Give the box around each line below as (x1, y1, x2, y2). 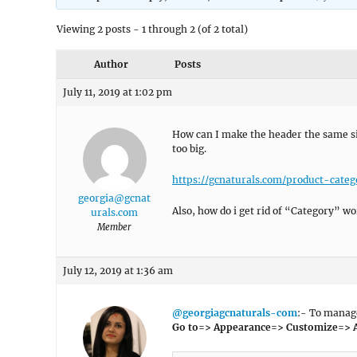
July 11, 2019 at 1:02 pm (63, 86, 172, 98)
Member (97, 222, 131, 233)
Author (93, 58, 128, 70)
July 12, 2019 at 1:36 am (63, 265, 173, 277)
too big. (172, 143, 206, 155)
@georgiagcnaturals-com (172, 307, 297, 319)
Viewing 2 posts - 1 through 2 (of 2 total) (57, 23, 248, 35)
